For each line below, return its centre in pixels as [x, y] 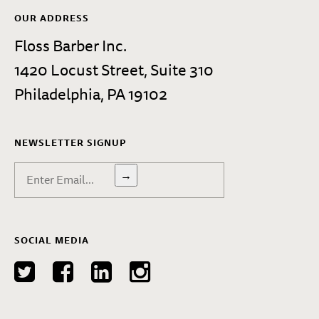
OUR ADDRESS [52, 18]
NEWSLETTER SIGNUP [70, 143]
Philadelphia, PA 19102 [91, 94]
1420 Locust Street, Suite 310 [114, 70]
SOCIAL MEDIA [52, 240]
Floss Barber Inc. [70, 46]
